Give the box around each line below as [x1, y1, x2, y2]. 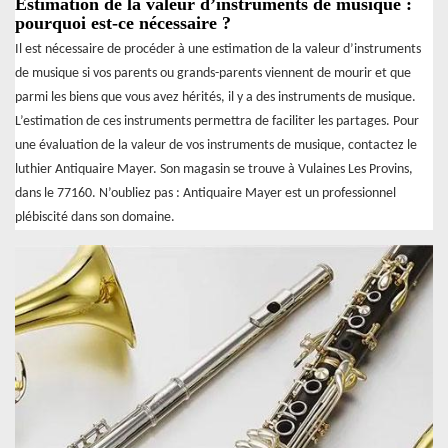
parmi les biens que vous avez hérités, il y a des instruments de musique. [15, 90, 416, 106]
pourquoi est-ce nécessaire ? [15, 13, 231, 34]
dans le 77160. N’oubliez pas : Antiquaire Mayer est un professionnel [15, 186, 396, 202]
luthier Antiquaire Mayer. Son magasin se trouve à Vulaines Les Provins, [15, 162, 413, 178]
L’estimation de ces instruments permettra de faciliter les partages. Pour [15, 114, 419, 130]
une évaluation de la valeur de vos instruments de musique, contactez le [15, 138, 417, 154]
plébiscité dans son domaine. [15, 210, 175, 226]
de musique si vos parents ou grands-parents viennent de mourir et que [15, 66, 411, 82]
